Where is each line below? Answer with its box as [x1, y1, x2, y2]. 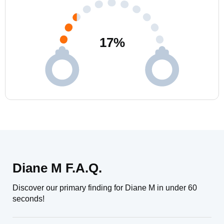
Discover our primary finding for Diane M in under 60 [12, 183, 197, 192]
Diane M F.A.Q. [12, 160, 102, 175]
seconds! [12, 194, 44, 203]
